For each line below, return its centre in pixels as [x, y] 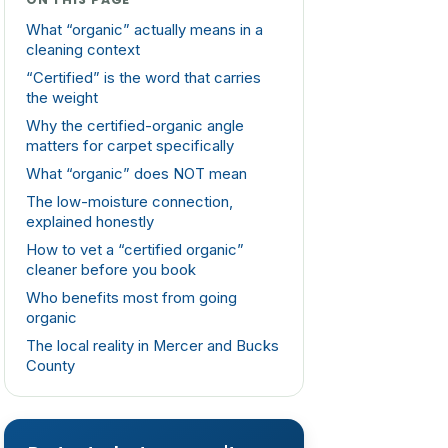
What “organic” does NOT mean [136, 174]
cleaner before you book [110, 270]
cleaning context [82, 50]
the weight [61, 98]
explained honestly [89, 222]
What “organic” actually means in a [144, 30]
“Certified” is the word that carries [143, 78]
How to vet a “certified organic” [134, 250]
